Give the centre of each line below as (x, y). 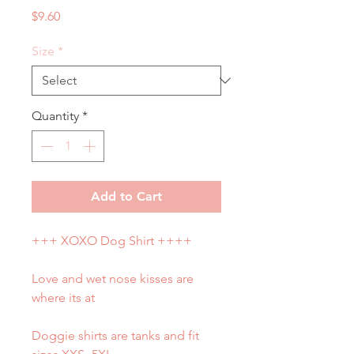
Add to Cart (126, 196)
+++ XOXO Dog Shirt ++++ (112, 241)
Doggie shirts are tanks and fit (115, 335)
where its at (63, 298)
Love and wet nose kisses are (113, 279)
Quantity (55, 116)
